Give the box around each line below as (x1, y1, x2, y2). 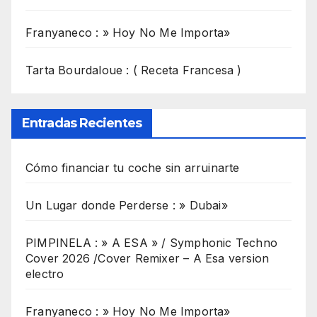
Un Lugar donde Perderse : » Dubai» (25, 198, 228, 213)
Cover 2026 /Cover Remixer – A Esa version (25, 251, 270, 266)
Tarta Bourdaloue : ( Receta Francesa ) (25, 62, 242, 77)
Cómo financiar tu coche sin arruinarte (25, 161, 240, 175)
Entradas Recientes (22, 115, 142, 132)
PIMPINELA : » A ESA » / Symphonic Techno (25, 236, 278, 250)
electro (25, 267, 64, 282)
